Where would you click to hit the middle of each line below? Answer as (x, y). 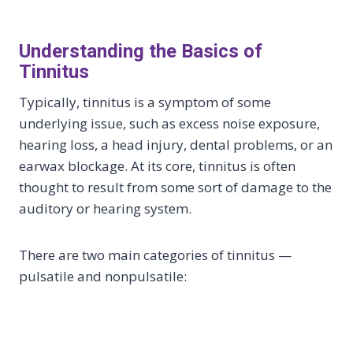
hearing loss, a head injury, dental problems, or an (176, 145)
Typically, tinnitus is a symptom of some (145, 102)
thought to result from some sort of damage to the (175, 187)
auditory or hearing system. (105, 208)
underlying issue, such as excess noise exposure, (169, 123)
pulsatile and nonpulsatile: (103, 276)
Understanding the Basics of (141, 51)
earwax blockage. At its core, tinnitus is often (157, 166)
